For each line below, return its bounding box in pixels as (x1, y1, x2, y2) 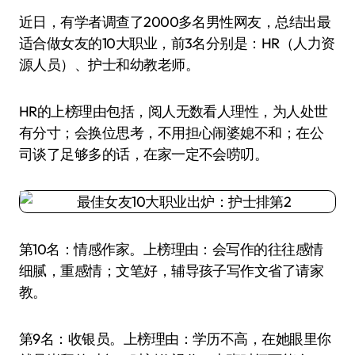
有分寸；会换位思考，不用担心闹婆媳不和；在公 (19, 124, 324, 142)
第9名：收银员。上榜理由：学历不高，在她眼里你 (19, 330, 331, 348)
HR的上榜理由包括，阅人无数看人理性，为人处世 (19, 102, 328, 120)
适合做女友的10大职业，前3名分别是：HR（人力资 (19, 34, 335, 52)
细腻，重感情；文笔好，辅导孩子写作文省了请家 (19, 261, 324, 280)
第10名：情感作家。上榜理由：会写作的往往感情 (19, 240, 323, 258)
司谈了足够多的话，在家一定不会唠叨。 (19, 145, 269, 163)
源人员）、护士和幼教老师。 (19, 55, 199, 74)
